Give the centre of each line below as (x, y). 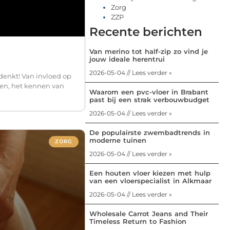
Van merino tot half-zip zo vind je (149, 51)
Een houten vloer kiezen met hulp (150, 173)
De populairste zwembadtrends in (150, 132)
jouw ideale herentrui (127, 59)
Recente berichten (146, 32)
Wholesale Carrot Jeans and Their (149, 213)
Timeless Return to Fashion (138, 221)
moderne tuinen (118, 140)
